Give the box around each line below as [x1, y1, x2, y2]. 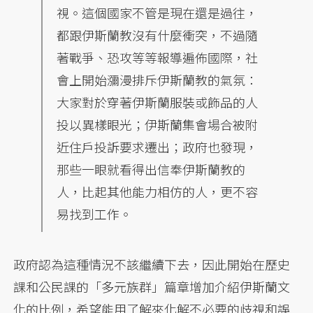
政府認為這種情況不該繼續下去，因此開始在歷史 [13, 254, 291, 273]
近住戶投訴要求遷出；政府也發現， [57, 137, 259, 156]
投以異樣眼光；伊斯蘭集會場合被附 [57, 115, 259, 133]
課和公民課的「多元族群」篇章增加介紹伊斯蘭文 [13, 277, 291, 296]
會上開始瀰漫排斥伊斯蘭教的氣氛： [57, 70, 259, 89]
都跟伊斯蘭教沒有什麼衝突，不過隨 [57, 25, 259, 44]
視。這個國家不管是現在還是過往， [57, 3, 259, 22]
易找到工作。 [57, 204, 133, 223]
